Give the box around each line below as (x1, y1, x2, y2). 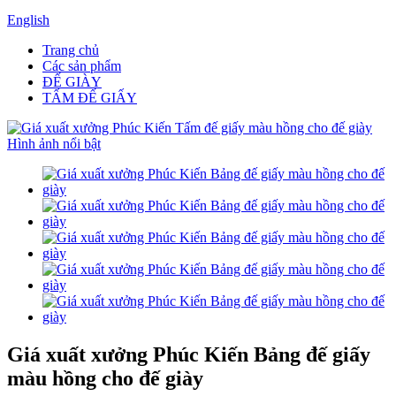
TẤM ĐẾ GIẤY (42, 90, 137, 105)
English (7, 12, 49, 27)
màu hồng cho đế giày (7, 366, 203, 390)
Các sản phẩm (42, 58, 121, 73)
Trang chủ (42, 42, 99, 57)
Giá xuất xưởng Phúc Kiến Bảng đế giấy (7, 342, 370, 366)
